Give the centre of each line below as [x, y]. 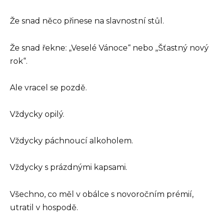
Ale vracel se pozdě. [48, 87]
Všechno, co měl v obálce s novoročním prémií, [102, 194]
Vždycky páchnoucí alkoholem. [71, 141]
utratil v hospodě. [44, 207]
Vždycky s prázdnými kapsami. [69, 167]
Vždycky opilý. [37, 114]
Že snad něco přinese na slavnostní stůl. [87, 21]
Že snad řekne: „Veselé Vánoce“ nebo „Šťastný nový [109, 48]
